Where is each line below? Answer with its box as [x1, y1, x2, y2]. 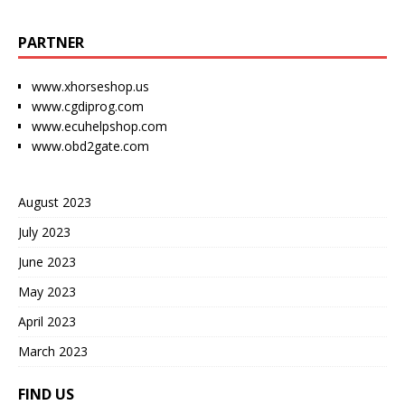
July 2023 [18, 222, 71, 240]
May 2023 [18, 282, 76, 300]
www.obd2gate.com [32, 137, 149, 155]
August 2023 [18, 193, 91, 211]
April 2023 [18, 312, 76, 330]
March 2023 [18, 342, 88, 360]
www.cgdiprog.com [32, 97, 144, 115]
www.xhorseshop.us [32, 77, 149, 95]
